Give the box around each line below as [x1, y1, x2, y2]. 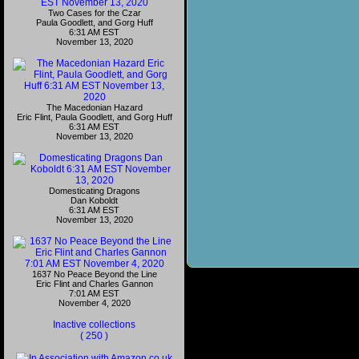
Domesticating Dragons [48, 186, 140, 196]
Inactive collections [53, 319, 135, 330]
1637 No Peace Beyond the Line [31, 269, 157, 279]
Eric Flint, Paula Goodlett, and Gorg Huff [16, 112, 172, 122]
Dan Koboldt [71, 196, 118, 205]
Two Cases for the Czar [47, 8, 141, 18]
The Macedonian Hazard [46, 103, 143, 112]
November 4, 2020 [58, 298, 131, 308]
